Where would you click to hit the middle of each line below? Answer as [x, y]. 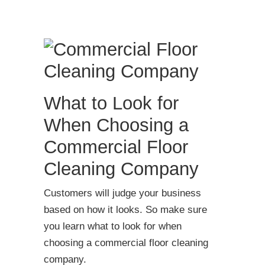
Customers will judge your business [122, 193]
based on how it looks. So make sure [125, 210]
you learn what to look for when [113, 226]
